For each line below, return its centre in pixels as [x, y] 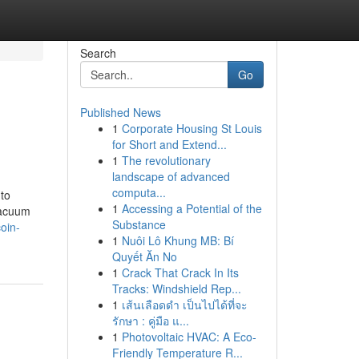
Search [98, 53]
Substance [139, 224]
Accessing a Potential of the [192, 208]
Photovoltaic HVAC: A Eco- [189, 337]
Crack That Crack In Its [180, 272]
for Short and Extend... [169, 144]
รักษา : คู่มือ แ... [150, 321]
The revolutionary [166, 160]
